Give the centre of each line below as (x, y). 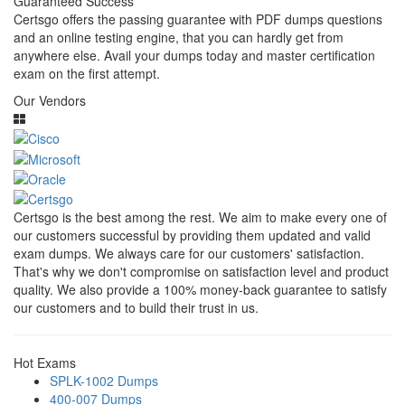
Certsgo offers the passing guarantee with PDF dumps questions (198, 19)
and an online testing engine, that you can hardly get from (179, 37)
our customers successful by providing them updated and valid (192, 235)
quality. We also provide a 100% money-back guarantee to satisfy (200, 290)
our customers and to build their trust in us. (136, 308)
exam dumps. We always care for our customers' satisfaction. (189, 254)
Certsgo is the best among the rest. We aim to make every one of (200, 217)
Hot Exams (45, 363)
